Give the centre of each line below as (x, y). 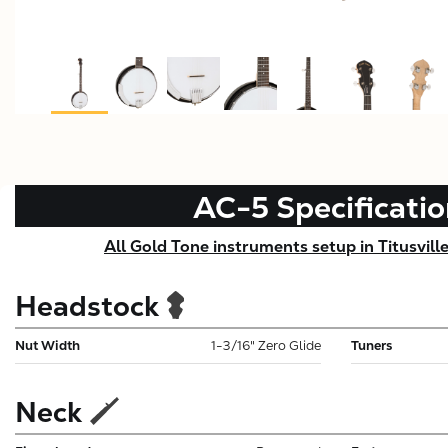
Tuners (371, 345)
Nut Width (47, 345)
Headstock (87, 305)
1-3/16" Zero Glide (266, 345)
